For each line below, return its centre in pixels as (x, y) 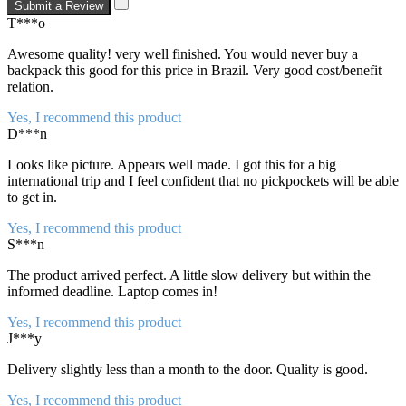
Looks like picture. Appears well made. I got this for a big (172, 164)
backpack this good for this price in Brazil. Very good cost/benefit (194, 70)
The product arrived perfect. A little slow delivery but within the (189, 275)
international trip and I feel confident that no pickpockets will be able (203, 180)
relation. (30, 86)
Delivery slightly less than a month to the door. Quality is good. (188, 369)
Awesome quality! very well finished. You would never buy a (183, 53)
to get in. (32, 197)
